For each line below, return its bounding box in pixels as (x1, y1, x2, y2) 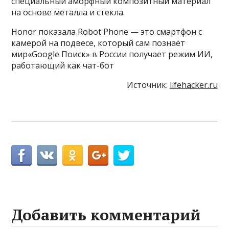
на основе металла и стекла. (11, 7, 125, 18)
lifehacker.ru (169, 79, 218, 91)
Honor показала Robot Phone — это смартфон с (11, 26, 202, 38)
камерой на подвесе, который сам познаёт (11, 37, 186, 49)
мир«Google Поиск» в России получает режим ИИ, (11, 49, 213, 60)
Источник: (126, 79, 170, 91)
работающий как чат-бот (11, 60, 114, 72)
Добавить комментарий (11, 204, 201, 225)
